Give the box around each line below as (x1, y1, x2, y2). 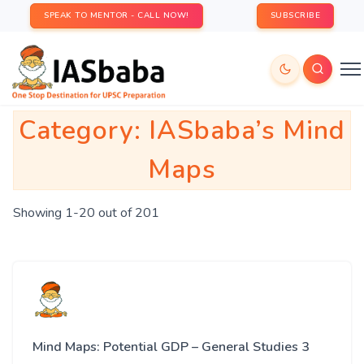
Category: (19, 113, 149, 148)
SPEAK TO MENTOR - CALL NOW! (44, 10, 189, 21)
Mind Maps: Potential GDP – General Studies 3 (32, 338, 310, 356)
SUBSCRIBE (270, 10, 320, 21)
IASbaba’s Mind (149, 113, 345, 148)
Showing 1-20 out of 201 (13, 204, 159, 222)
